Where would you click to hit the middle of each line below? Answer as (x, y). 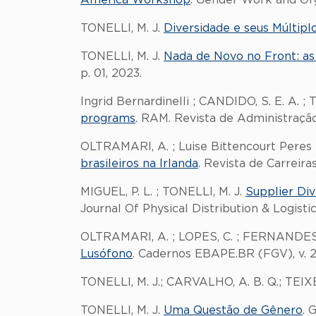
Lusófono (107, 254)
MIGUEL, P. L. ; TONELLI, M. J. (163, 192)
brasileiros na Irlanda (139, 164)
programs (108, 119)
